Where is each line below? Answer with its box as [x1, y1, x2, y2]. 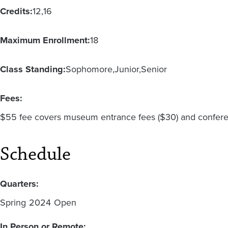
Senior [141, 62, 167, 76]
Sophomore [66, 62, 112, 76]
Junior [115, 62, 139, 76]
